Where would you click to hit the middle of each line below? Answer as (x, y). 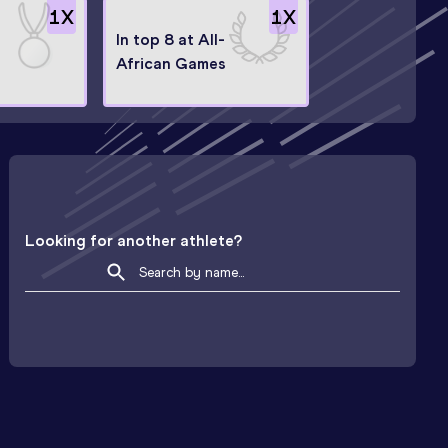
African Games (171, 63)
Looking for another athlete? (134, 241)
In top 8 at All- (170, 39)
